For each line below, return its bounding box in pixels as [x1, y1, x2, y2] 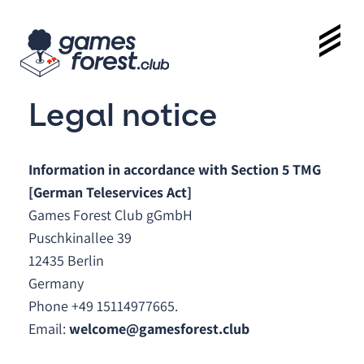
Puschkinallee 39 [28, 228, 132, 247]
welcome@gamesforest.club [69, 319, 249, 338]
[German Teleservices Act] [28, 183, 192, 201]
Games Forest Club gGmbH [28, 206, 193, 224]
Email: [28, 319, 69, 338]
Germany [28, 274, 84, 292]
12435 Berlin [28, 251, 104, 270]
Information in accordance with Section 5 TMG [28, 160, 321, 179]
